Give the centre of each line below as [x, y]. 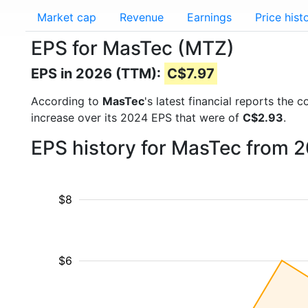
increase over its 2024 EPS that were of [137, 118]
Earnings [209, 17]
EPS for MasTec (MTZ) [133, 48]
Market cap [67, 17]
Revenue [142, 17]
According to [67, 101]
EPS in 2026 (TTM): [98, 74]
